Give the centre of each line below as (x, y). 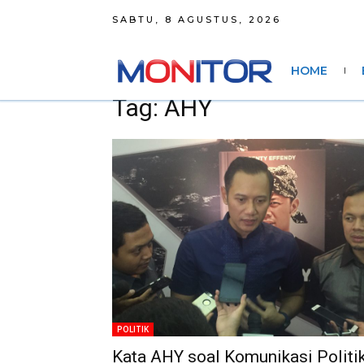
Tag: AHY (162, 108)
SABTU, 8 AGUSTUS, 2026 (197, 19)
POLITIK (133, 329)
